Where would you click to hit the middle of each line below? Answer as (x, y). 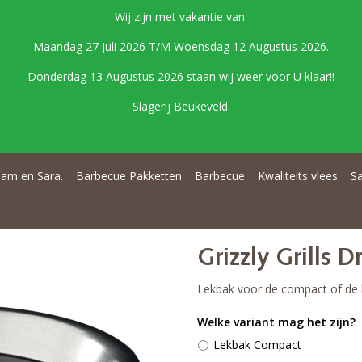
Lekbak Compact (257, 345)
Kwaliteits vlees (298, 176)
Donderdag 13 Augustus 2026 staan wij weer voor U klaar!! (181, 76)
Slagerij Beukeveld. (181, 106)
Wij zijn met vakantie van (181, 17)
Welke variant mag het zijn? (276, 322)
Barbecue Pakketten (129, 176)
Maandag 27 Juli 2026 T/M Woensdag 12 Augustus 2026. (181, 46)
